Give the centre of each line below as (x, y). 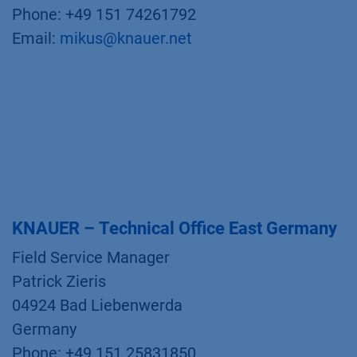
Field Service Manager (91, 257)
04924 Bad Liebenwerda (97, 305)
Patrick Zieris (59, 281)
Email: (36, 38)
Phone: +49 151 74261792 (104, 14)
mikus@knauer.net (126, 38)
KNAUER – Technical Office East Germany (175, 228)
